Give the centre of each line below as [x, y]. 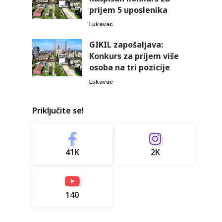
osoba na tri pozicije [129, 67]
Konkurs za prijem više [134, 56]
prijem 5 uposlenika [128, 10]
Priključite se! [58, 110]
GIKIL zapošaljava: [126, 44]
